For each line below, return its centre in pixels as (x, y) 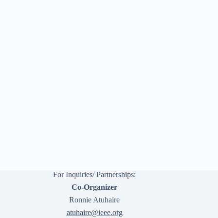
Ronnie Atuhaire (94, 200)
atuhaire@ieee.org (94, 212)
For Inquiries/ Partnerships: (94, 174)
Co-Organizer (94, 187)
